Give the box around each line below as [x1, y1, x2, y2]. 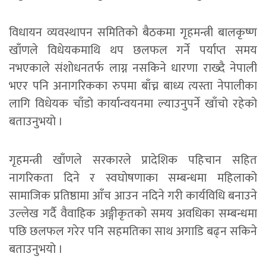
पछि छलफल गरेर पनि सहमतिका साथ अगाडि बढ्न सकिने [9, 221, 257, 242]
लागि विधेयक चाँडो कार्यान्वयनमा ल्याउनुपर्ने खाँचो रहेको [9, 94, 257, 115]
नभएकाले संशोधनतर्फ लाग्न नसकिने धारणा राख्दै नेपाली [9, 58, 257, 79]
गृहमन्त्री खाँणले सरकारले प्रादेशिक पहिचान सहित [9, 150, 257, 171]
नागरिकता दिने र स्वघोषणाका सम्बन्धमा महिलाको [9, 168, 257, 189]
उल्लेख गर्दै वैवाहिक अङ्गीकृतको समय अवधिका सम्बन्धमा [9, 204, 257, 224]
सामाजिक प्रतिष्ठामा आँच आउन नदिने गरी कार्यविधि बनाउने [9, 186, 257, 207]
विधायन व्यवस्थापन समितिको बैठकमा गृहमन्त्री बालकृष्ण [9, 23, 257, 43]
